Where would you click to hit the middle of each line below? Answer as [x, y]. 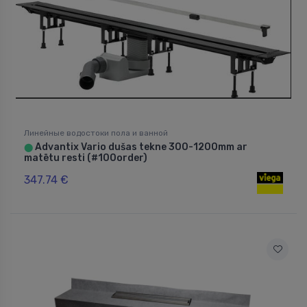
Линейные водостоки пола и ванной [96, 133]
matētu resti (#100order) [86, 158]
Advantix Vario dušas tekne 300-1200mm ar [140, 147]
